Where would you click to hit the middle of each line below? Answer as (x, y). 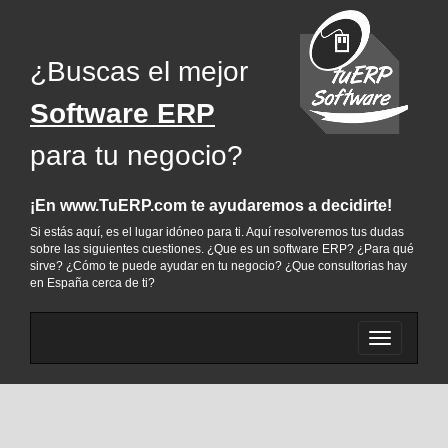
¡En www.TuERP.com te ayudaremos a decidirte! (211, 205)
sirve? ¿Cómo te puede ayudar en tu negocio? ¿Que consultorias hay (218, 266)
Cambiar (406, 340)
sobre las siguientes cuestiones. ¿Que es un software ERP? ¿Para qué (222, 249)
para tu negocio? (136, 155)
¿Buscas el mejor (139, 71)
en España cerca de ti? (92, 283)
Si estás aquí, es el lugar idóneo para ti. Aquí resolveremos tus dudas (217, 232)
